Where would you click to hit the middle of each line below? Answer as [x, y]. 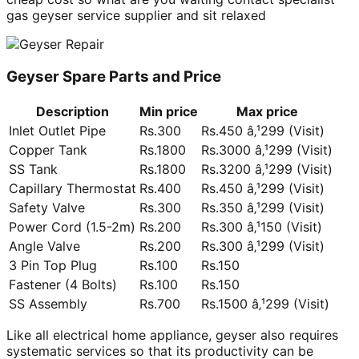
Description [73, 111]
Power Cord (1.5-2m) [72, 226]
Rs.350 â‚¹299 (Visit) [263, 207]
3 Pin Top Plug [53, 265]
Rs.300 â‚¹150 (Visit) [262, 226]
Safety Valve [47, 207]
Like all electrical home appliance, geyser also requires [172, 335]
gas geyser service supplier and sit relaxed [136, 16]
